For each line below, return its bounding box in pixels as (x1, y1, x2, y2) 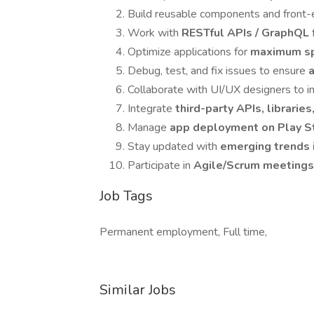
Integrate (128, 101, 175, 116)
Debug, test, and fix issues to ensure (128, 63, 308, 78)
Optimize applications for (128, 44, 250, 60)
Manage (128, 120, 170, 135)
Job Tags (100, 186, 153, 205)
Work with (128, 25, 182, 41)
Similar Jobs (100, 280, 176, 299)
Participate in (128, 158, 193, 173)
